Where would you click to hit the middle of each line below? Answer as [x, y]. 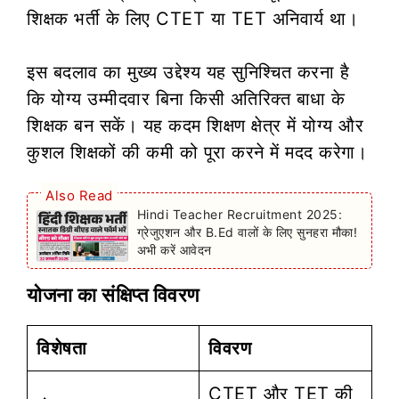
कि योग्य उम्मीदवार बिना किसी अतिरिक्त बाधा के [186, 98]
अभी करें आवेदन [174, 249]
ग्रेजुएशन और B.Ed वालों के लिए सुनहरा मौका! [247, 232]
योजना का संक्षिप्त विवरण [113, 294]
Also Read [79, 195]
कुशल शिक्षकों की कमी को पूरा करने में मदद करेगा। [197, 152]
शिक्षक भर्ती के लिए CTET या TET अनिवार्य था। [192, 18]
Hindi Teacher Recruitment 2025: [240, 214]
